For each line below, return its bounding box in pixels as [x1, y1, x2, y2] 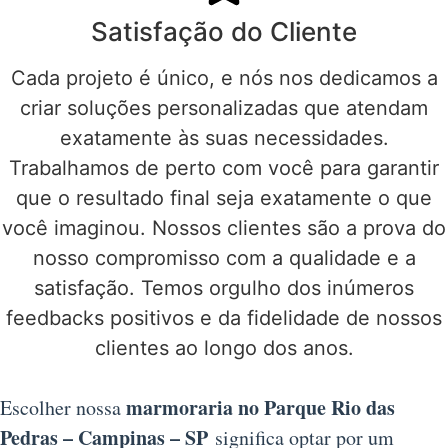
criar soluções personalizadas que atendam [20, 96, 428, 121]
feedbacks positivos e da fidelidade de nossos [6, 306, 442, 331]
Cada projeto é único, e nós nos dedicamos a [10, 66, 438, 91]
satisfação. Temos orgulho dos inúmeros [34, 276, 414, 301]
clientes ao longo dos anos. [94, 336, 354, 361]
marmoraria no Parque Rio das [126, 393, 395, 423]
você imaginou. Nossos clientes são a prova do [2, 216, 446, 241]
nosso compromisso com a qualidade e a [32, 246, 416, 271]
